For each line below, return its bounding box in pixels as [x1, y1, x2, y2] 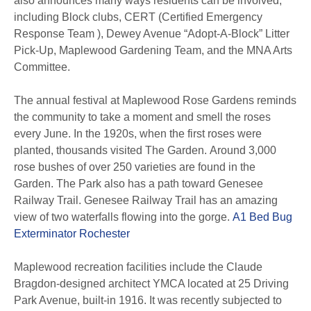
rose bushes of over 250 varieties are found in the [14, 161, 255, 173]
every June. [14, 128, 71, 140]
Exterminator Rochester [14, 228, 130, 239]
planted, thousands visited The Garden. [14, 144, 207, 156]
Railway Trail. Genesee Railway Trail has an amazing [14, 194, 278, 206]
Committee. [14, 61, 70, 73]
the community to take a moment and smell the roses [14, 111, 271, 123]
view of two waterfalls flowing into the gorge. [14, 211, 233, 223]
